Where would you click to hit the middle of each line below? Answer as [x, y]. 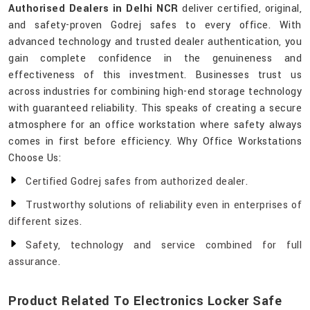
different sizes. [45, 222]
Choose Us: [35, 158]
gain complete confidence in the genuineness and [155, 59]
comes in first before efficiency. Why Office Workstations [155, 142]
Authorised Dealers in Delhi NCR [93, 9]
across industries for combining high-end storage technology [155, 92]
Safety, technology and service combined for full [164, 246]
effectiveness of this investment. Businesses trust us [155, 75]
